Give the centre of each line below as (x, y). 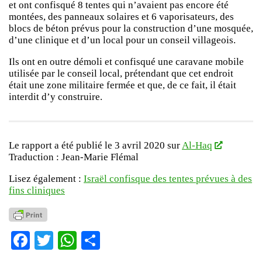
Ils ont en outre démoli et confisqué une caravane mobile (126, 61)
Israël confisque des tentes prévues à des (168, 178)
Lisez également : (46, 178)
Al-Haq (197, 145)
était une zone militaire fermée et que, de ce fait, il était (123, 85)
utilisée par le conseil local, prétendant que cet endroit (121, 73)
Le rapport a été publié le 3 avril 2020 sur (95, 145)
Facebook (66, 240)
